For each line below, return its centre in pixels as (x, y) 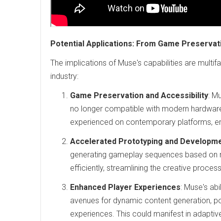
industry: (64, 76)
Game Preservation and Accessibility (139, 95)
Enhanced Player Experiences (125, 187)
